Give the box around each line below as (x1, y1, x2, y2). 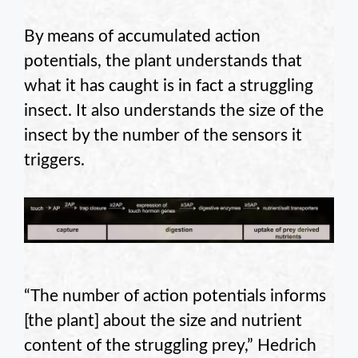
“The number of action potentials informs (24, 287, 326, 304)
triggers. (24, 151, 85, 169)
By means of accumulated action (24, 27, 261, 45)
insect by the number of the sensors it (24, 126, 302, 144)
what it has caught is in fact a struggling (24, 77, 313, 94)
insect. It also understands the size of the (24, 101, 324, 119)
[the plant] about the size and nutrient (24, 312, 302, 329)
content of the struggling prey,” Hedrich (24, 336, 316, 354)
